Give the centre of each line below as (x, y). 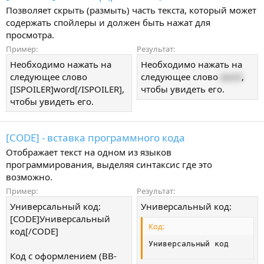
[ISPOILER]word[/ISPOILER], (67, 89)
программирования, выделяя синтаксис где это (109, 164)
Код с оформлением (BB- (63, 255)
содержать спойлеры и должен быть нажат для (108, 23)
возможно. (29, 176)
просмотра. (30, 35)
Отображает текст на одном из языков (89, 152)
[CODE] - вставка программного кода (95, 137)
